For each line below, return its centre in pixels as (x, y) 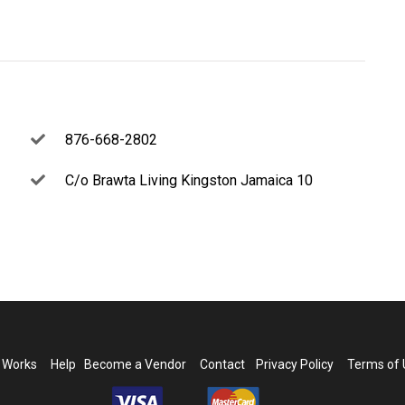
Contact (223, 364)
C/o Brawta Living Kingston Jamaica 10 (187, 180)
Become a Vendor (136, 364)
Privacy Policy (292, 364)
